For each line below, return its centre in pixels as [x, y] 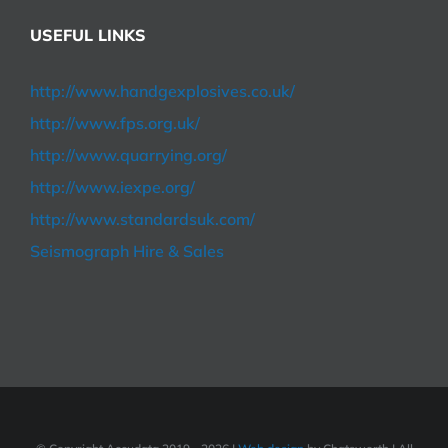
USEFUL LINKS [88, 34]
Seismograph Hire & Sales [127, 250]
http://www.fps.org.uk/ [115, 122]
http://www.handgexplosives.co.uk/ [162, 90]
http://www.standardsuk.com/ [142, 218]
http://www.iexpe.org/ [112, 186]
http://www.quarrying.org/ [128, 154]
